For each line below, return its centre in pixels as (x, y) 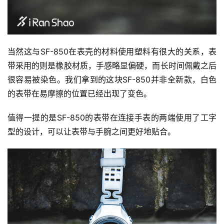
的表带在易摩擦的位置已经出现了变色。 (79, 93)
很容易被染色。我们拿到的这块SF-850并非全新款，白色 (112, 79)
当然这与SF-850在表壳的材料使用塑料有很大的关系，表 (112, 51)
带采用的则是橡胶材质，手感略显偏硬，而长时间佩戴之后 (112, 65)
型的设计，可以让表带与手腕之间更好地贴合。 (91, 131)
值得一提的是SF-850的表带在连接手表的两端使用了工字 (112, 117)
